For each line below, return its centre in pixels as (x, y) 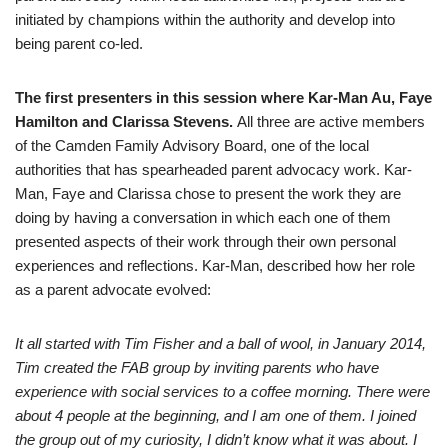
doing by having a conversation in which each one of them (203, 217)
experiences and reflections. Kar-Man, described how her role (215, 265)
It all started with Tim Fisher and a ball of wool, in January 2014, (220, 343)
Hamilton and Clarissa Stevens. (126, 121)
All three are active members (331, 121)
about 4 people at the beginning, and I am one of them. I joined (215, 415)
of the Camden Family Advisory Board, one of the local (192, 145)
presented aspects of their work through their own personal (205, 241)
